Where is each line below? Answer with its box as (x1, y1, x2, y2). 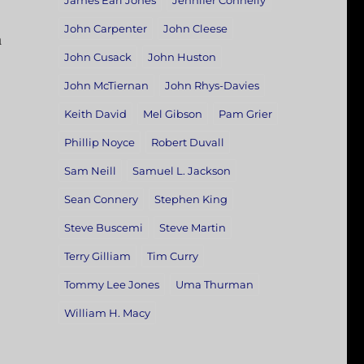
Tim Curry (146, 249, 198, 263)
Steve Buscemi (63, 221, 143, 235)
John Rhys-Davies (164, 79, 259, 93)
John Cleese (162, 22, 227, 36)
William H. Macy (63, 306, 150, 320)
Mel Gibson (142, 107, 202, 121)
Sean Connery (63, 193, 138, 206)
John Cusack (63, 50, 132, 64)
